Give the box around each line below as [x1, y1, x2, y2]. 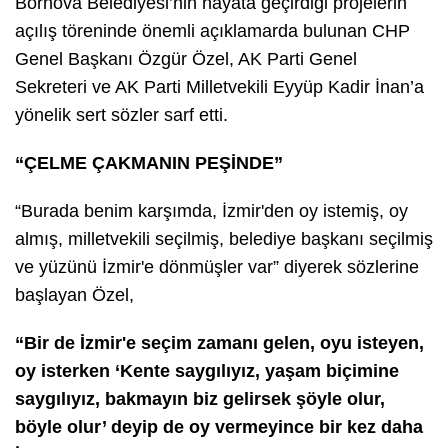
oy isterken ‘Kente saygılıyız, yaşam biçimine [15, 360, 399, 381]
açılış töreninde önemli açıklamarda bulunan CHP [15, 20, 410, 41]
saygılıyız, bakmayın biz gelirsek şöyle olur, [15, 388, 385, 409]
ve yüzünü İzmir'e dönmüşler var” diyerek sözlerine [15, 256, 419, 277]
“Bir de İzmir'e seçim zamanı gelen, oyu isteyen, [15, 332, 424, 353]
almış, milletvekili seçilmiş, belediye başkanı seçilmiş [15, 228, 433, 249]
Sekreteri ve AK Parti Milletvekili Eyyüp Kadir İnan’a [15, 76, 424, 97]
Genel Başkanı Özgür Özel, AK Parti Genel [15, 48, 357, 69]
